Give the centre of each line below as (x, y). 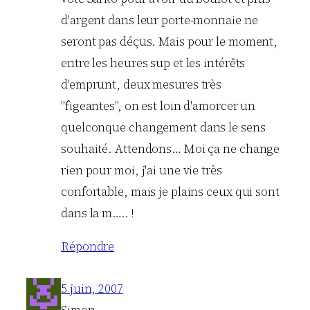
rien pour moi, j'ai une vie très (142, 170)
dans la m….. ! (97, 213)
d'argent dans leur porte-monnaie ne (159, 20)
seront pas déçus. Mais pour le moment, (170, 41)
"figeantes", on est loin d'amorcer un (158, 106)
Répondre (88, 247)
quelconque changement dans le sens (163, 127)
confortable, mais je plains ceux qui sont (170, 191)
